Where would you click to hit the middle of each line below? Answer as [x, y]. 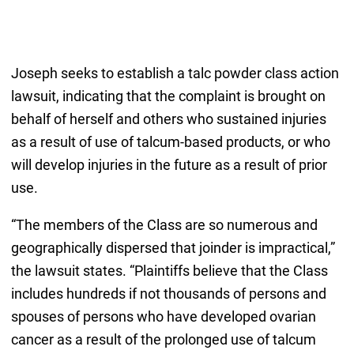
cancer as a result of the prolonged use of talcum [163, 340]
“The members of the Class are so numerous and [164, 225]
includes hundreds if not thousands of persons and [168, 294]
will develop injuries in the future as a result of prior [169, 165]
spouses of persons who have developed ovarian [163, 317]
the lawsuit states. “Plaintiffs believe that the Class [169, 271]
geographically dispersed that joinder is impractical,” [173, 248]
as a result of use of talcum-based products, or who [170, 142]
